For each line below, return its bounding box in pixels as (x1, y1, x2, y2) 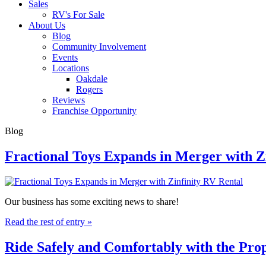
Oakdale (76, 74, 107, 84)
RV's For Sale (52, 9, 104, 20)
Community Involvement (52, 42, 146, 52)
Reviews (52, 95, 85, 105)
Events (52, 52, 78, 62)
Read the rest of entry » (5, 216, 92, 227)
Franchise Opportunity (52, 106, 137, 116)
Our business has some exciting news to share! (5, 196, 179, 207)
